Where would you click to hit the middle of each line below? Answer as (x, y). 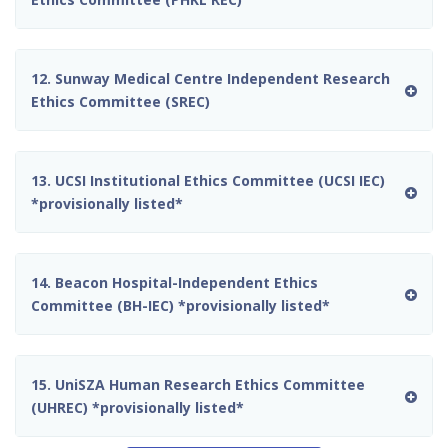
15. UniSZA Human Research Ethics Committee (198, 385)
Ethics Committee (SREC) (120, 102)
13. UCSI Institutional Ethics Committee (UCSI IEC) (208, 181)
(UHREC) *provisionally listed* (137, 408)
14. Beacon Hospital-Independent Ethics (174, 283)
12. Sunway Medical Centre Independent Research (210, 79)
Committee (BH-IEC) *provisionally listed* (180, 306)
